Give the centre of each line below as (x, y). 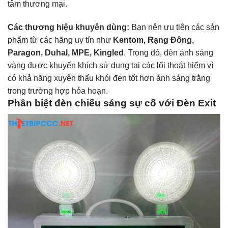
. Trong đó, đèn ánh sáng (168, 52)
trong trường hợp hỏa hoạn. (58, 91)
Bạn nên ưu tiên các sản (174, 27)
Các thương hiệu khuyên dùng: (68, 27)
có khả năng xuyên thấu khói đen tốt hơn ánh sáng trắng (109, 78)
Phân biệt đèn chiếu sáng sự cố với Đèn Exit (112, 103)
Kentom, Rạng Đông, (153, 40)
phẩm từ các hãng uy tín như (60, 40)
